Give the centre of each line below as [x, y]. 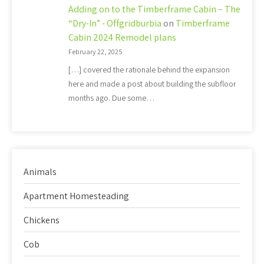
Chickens [42, 220]
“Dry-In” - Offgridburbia [115, 24]
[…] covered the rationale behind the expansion [149, 69]
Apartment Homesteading [76, 196]
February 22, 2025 [95, 52]
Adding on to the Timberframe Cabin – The [154, 9]
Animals [40, 171]
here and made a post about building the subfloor [152, 83]
